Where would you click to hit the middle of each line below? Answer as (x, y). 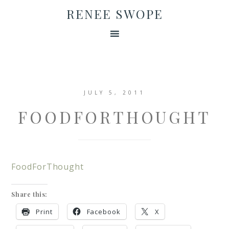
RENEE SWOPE (114, 14)
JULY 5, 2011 (114, 93)
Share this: (29, 194)
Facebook (104, 212)
